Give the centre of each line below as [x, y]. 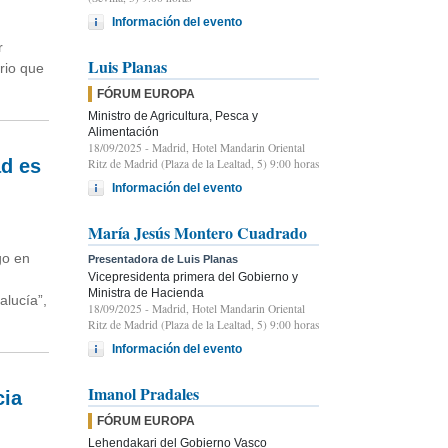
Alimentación [123, 131]
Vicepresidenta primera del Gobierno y [193, 276]
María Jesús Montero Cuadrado [197, 232]
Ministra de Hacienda [146, 292]
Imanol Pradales [143, 393]
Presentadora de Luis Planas [163, 258]
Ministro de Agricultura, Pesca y [173, 115]
